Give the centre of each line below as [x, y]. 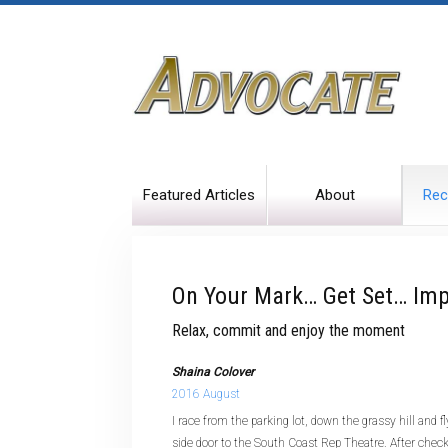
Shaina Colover [213, 372]
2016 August [206, 394]
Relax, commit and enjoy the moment [288, 330]
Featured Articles [199, 195]
